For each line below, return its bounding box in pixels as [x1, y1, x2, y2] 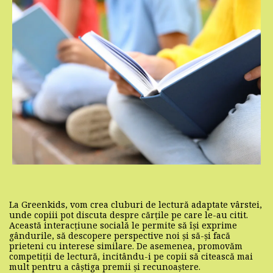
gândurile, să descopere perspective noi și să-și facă [9, 229, 230, 241]
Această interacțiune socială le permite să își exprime [9, 219, 237, 231]
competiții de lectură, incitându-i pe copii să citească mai [9, 250, 253, 262]
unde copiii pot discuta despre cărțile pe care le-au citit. [9, 208, 248, 221]
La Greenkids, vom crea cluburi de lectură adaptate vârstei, [9, 198, 262, 210]
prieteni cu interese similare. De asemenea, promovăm [9, 239, 243, 252]
